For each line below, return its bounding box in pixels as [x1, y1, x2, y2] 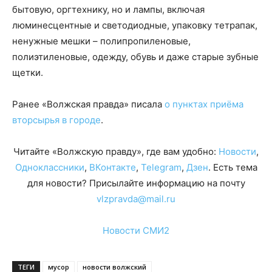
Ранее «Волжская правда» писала [12, 98, 165, 110]
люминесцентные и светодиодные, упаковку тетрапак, [12, 19, 257, 31]
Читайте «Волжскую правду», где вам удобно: [13, 145, 219, 157]
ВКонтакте [89, 161, 136, 173]
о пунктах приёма [165, 98, 243, 110]
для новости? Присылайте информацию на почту [27, 177, 245, 189]
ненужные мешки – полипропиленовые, [12, 35, 191, 47]
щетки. [12, 66, 43, 78]
